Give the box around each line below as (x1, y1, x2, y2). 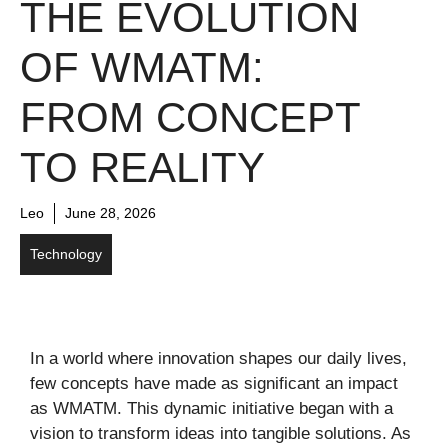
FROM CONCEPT (20, 93, 360, 141)
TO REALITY (20, 143, 265, 191)
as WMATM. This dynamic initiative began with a (30, 398, 393, 418)
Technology (30, 245, 102, 262)
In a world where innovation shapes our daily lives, (30, 348, 407, 368)
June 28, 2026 (65, 204, 156, 221)
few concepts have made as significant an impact (30, 373, 398, 393)
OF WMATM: (20, 43, 264, 91)
